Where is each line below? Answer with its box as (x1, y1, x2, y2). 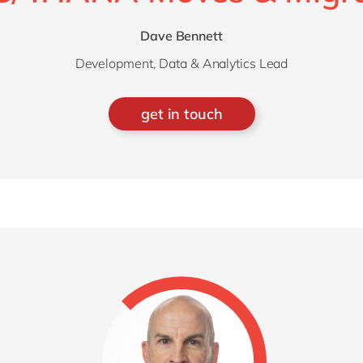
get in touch (140, 105, 223, 123)
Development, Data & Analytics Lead (75, 55, 288, 71)
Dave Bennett (140, 28, 223, 44)
